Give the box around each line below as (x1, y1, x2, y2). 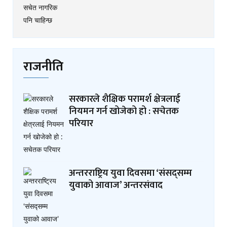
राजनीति (23, 56, 63, 77)
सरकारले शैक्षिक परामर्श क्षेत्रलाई (69, 91, 180, 107)
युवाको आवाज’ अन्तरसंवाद (69, 177, 163, 193)
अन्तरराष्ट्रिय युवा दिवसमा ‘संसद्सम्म (69, 165, 192, 181)
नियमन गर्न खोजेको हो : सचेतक (69, 103, 179, 119)
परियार (69, 115, 93, 131)
